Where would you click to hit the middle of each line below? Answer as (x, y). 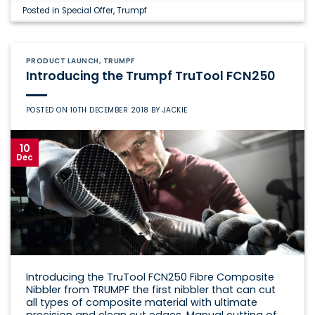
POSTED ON (48, 110)
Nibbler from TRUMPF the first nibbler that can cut (150, 289)
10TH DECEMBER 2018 (109, 110)
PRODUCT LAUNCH (62, 61)
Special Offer (88, 10)
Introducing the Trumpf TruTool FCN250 (150, 76)
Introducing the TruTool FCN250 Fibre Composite (150, 277)
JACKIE (175, 110)
